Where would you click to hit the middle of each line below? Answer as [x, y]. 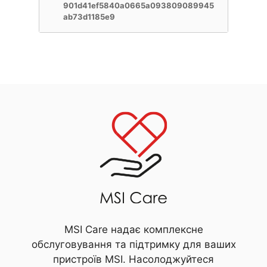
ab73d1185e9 [89, 17]
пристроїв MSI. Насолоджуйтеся [133, 259]
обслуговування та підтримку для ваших [133, 244]
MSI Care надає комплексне [133, 229]
